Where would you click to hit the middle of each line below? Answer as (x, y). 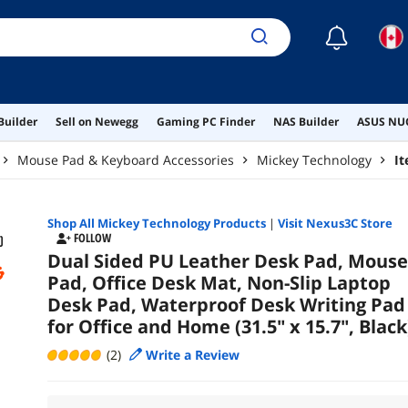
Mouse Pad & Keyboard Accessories (126, 159)
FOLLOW (92, 238)
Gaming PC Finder (205, 121)
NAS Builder (306, 121)
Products (238, 223)
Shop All (72, 223)
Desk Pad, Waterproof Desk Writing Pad (226, 304)
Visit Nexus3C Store (335, 223)
